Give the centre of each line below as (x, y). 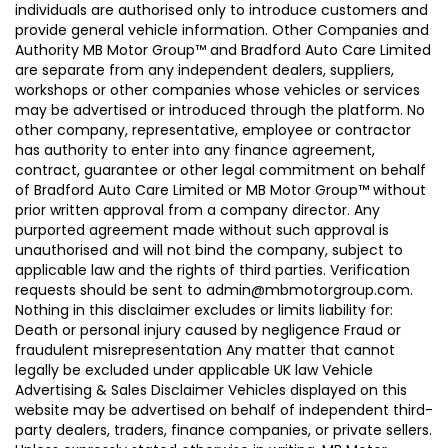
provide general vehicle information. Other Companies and (222, 29)
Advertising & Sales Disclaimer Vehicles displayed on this (211, 389)
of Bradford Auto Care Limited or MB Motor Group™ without (220, 189)
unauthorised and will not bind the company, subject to (209, 249)
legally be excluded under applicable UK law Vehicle (194, 369)
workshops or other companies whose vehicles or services (217, 89)
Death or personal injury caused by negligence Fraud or (208, 329)
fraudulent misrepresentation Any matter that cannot (205, 349)
